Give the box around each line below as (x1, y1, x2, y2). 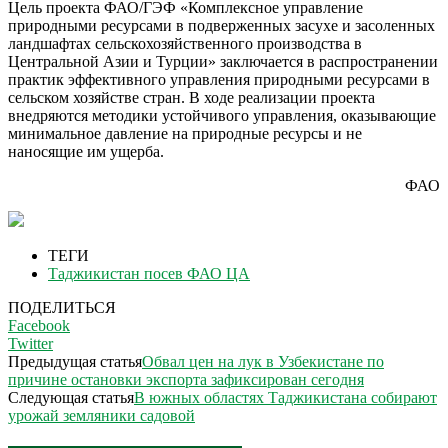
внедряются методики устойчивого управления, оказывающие (8, 106, 436, 124)
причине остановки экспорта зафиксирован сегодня (8, 370, 364, 388)
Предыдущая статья (8, 352, 142, 370)
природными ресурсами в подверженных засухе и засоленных (8, 16, 435, 34)
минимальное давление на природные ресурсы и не (8, 124, 362, 142)
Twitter (8, 334, 53, 352)
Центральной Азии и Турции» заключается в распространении (8, 52, 438, 70)
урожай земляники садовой (8, 406, 195, 424)
